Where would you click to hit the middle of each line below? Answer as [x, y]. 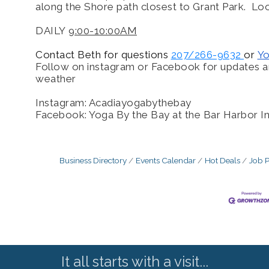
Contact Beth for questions [103, 54]
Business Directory [93, 160]
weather [57, 78]
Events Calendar [165, 160]
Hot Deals [222, 160]
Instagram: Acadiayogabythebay [113, 102]
